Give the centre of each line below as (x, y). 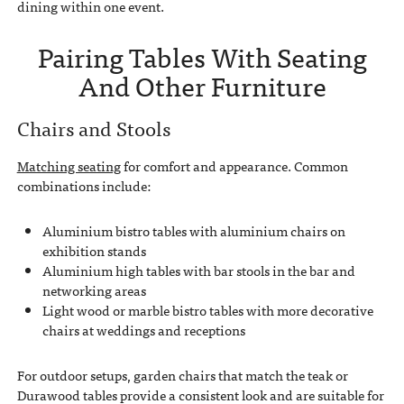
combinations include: (83, 186)
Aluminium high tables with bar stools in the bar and (198, 271)
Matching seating (69, 166)
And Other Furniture (202, 84)
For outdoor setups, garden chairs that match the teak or (182, 376)
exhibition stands (94, 251)
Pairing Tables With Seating (202, 55)
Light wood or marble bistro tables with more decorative (207, 311)
